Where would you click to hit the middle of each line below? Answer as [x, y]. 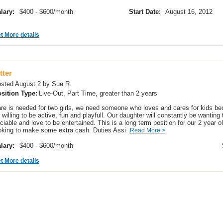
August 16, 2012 [190, 12]
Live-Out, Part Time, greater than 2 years [99, 93]
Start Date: [145, 12]
